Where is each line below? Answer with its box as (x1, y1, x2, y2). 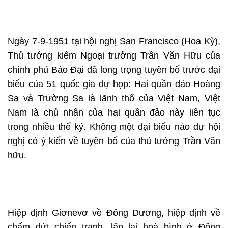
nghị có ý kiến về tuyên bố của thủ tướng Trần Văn (8, 136, 220, 147)
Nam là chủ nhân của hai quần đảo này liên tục (8, 107, 220, 118)
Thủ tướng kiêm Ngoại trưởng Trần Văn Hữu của (8, 50, 220, 61)
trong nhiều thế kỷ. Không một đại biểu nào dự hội (8, 122, 220, 132)
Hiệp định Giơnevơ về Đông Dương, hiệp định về (8, 208, 220, 218)
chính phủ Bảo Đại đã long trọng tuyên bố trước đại (8, 65, 220, 75)
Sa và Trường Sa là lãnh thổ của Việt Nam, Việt (8, 93, 220, 104)
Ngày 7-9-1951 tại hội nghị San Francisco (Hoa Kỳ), (8, 36, 220, 47)
